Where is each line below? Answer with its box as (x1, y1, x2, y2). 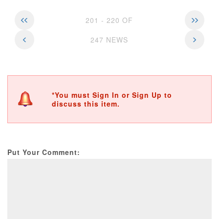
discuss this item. (52, 99, 120, 109)
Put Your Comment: (7, 147, 80, 157)
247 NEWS (90, 35, 129, 44)
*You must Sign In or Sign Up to (52, 90, 172, 100)
